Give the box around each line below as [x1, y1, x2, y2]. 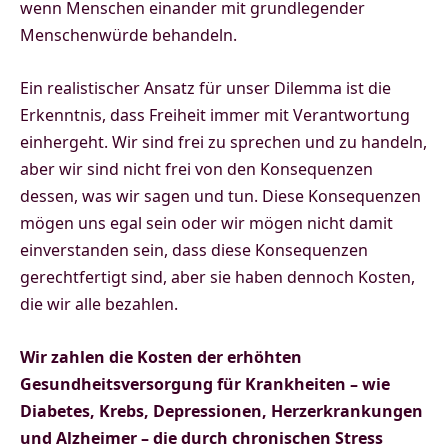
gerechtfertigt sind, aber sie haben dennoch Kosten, [20, 266, 415, 289]
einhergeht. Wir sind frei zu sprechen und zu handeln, [20, 131, 427, 154]
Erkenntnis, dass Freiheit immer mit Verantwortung [20, 104, 410, 127]
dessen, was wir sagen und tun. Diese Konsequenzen [20, 185, 421, 208]
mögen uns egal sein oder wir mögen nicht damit [20, 212, 393, 235]
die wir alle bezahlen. [20, 293, 178, 316]
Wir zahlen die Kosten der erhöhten [20, 346, 302, 369]
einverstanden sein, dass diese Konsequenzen [20, 239, 368, 262]
